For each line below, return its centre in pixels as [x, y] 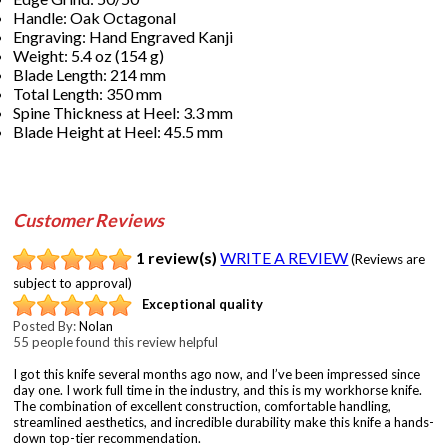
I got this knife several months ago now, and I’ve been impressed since [217, 373]
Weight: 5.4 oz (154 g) [89, 55]
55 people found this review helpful [116, 341]
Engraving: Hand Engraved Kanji [123, 36]
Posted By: [46, 325]
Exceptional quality [203, 304]
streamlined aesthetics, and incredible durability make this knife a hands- [224, 421]
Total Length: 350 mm [88, 93]
